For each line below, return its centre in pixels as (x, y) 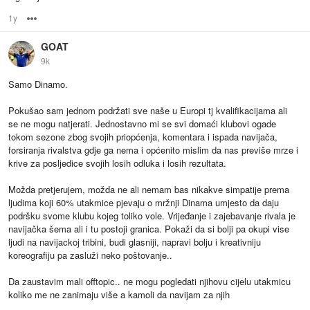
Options (53, 17)
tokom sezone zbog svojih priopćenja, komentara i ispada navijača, (143, 136)
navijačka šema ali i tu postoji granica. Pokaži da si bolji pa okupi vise (149, 228)
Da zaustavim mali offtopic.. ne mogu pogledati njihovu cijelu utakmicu (149, 281)
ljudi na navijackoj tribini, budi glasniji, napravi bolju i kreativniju (135, 241)
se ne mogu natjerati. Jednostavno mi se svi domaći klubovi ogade (142, 123)
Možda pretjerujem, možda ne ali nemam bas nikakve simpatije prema (149, 189)
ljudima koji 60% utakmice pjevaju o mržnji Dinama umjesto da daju (144, 202)
